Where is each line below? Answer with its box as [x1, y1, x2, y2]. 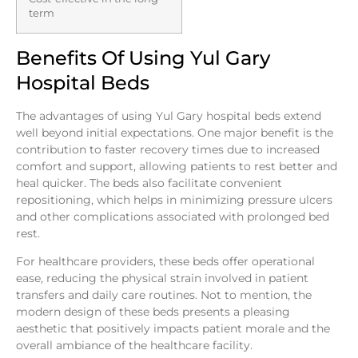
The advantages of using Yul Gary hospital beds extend [16, 108, 321, 123]
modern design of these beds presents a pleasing [16, 304, 290, 320]
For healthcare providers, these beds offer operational [16, 254, 315, 269]
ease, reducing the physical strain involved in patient [16, 271, 308, 286]
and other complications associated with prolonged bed [16, 209, 329, 224]
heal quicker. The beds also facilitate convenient [16, 175, 282, 190]
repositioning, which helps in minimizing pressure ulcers [16, 192, 332, 207]
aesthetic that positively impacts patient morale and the [16, 321, 330, 336]
